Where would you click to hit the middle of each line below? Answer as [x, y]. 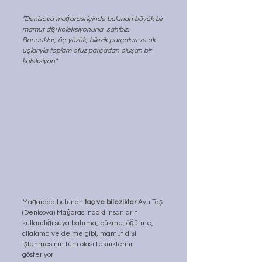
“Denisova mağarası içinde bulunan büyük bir [94, 19]
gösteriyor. [39, 255]
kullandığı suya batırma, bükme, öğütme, [89, 223]
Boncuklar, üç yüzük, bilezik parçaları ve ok [90, 40]
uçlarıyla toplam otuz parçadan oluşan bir [88, 50]
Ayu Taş [151, 202]
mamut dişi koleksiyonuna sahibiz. [76, 29]
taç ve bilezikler [111, 202]
